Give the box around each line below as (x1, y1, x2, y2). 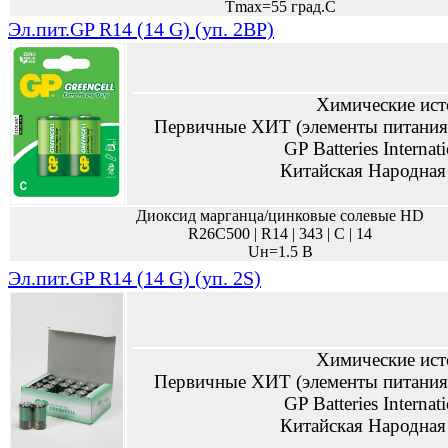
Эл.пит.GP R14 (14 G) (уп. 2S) (8, 267, 261, 289)
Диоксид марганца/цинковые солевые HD (136, 207, 424, 224)
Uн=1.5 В (247, 243, 313, 260)
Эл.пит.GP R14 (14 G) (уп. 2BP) (8, 18, 274, 40)
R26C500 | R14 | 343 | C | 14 (188, 225, 372, 242)
